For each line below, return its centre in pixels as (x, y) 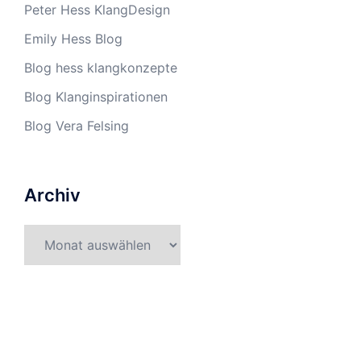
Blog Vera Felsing (77, 126)
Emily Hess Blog (73, 39)
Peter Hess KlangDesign (97, 10)
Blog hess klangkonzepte (101, 68)
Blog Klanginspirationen (96, 97)
